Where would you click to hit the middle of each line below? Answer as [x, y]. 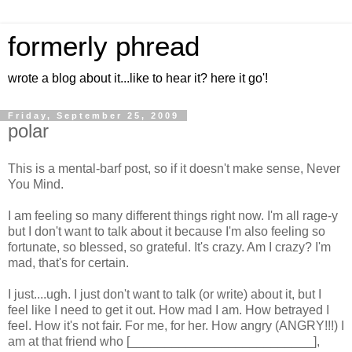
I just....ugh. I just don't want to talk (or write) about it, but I [165, 294]
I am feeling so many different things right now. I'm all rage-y [173, 215]
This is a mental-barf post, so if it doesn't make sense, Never [174, 168]
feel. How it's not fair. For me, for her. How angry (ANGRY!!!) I [176, 325]
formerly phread [104, 46]
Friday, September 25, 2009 [93, 115]
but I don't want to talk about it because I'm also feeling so [167, 231]
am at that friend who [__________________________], [164, 341]
